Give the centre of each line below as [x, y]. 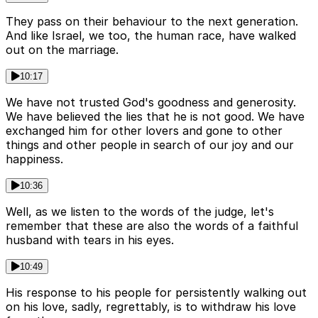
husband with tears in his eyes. [90, 240]
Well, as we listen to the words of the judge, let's [140, 211]
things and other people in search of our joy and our [150, 144]
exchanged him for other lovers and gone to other [144, 130]
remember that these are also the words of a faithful [152, 225]
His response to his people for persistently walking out [156, 292]
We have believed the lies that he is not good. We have [155, 116]
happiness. [34, 159]
